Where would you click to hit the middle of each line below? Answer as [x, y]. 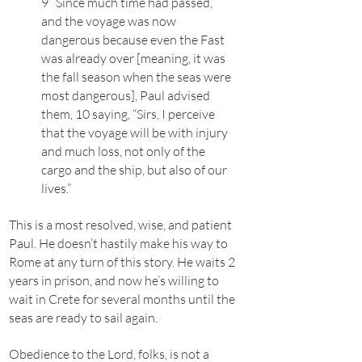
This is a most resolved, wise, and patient [120, 225]
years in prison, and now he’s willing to [114, 280]
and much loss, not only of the [123, 151]
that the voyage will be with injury [135, 133]
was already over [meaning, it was [133, 58]
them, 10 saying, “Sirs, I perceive [128, 114]
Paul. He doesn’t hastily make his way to [118, 243]
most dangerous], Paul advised [126, 95]
